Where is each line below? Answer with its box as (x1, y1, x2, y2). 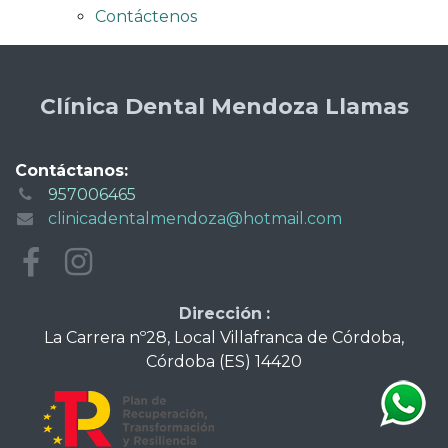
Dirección (178, 303, 262, 323)
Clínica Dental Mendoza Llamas (39, 93, 409, 120)
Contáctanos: (15, 161, 128, 181)
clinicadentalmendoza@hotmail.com (47, 209, 342, 229)
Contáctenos (95, 7, 197, 27)
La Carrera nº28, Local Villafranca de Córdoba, (44, 327, 404, 347)
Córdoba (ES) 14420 (146, 351, 302, 371)
